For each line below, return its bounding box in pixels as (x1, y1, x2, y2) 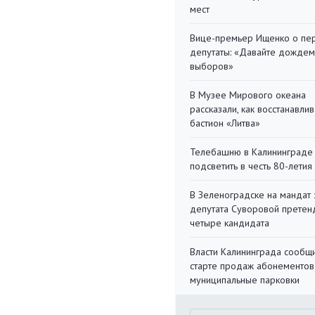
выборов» (190, 60, 233, 72)
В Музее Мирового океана (190, 89, 306, 101)
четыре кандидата (190, 217, 269, 229)
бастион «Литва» (190, 117, 260, 129)
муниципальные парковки (190, 274, 300, 286)
